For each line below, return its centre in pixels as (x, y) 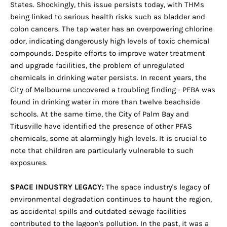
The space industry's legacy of (157, 187)
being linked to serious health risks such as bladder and (108, 17)
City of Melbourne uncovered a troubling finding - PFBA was (113, 90)
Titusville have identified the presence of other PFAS (101, 126)
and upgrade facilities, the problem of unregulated (97, 66)
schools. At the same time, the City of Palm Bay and (100, 114)
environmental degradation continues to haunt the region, (111, 199)
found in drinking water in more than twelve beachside (105, 102)
